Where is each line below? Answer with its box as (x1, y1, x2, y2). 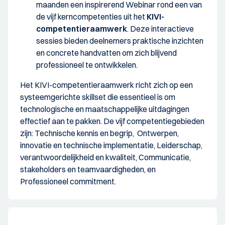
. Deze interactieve (127, 23, 194, 34)
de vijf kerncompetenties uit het (36, 11, 147, 22)
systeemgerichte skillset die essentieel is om (20, 91, 175, 102)
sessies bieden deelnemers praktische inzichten (36, 35, 203, 46)
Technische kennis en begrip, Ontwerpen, (35, 128, 179, 138)
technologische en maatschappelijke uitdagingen (20, 103, 189, 114)
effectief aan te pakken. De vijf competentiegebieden (20, 116, 204, 126)
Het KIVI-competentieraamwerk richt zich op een (20, 79, 193, 90)
